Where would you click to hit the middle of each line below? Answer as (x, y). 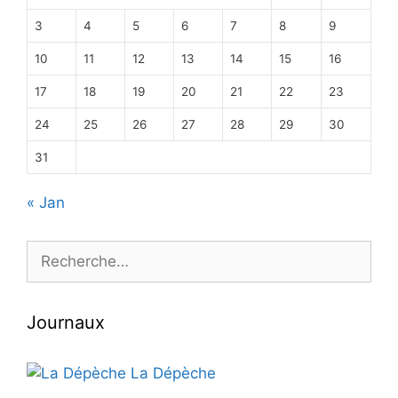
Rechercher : (71, 251)
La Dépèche (171, 374)
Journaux (66, 323)
